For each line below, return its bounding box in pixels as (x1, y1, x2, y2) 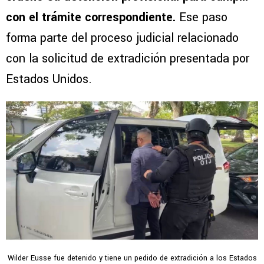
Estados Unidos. (6, 71, 92, 88)
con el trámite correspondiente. (6, 9, 176, 27)
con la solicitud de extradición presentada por (6, 50, 249, 68)
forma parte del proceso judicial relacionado (6, 29, 239, 47)
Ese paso (176, 9, 227, 27)
